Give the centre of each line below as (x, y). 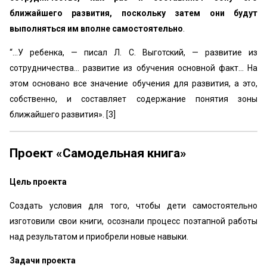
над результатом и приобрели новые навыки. (99, 237)
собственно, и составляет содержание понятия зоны (133, 99)
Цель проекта (38, 182)
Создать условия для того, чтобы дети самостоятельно (133, 206)
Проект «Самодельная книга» (98, 153)
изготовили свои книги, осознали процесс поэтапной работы (133, 221)
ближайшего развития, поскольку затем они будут (133, 13)
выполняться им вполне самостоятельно (96, 28)
